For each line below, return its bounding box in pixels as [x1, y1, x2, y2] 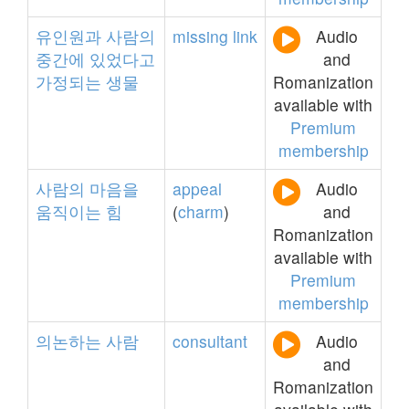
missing [173, 25, 228, 47]
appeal [173, 177, 222, 200]
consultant [173, 330, 247, 352]
